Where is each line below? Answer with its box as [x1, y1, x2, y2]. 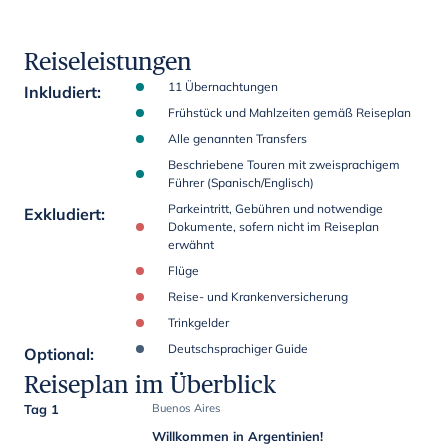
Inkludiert [24, 82, 97, 102]
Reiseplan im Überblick [24, 370, 276, 399]
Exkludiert [24, 204, 101, 224]
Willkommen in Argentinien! [152, 428, 324, 444]
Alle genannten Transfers [168, 131, 307, 146]
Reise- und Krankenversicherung [168, 289, 348, 304]
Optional [24, 344, 90, 364]
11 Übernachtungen [168, 79, 278, 94]
